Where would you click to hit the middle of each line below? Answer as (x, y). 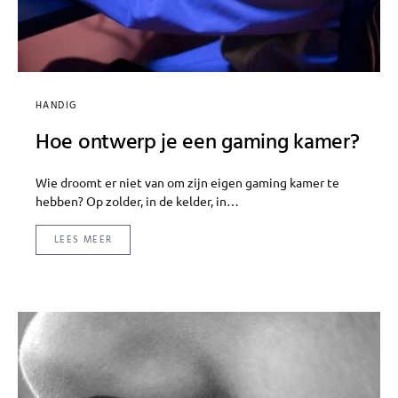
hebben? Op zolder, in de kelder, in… (137, 201)
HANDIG (56, 106)
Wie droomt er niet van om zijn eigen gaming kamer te (187, 183)
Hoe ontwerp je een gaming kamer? (198, 143)
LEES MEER (84, 240)
